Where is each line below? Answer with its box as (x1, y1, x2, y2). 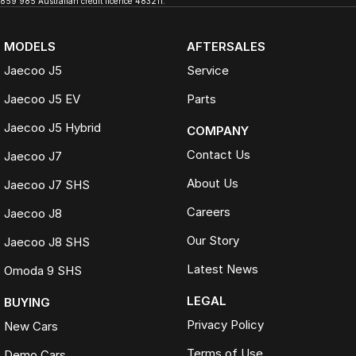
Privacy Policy (186, 317, 264, 332)
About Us (186, 176, 238, 191)
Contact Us (186, 147, 250, 162)
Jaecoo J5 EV (4, 91, 80, 106)
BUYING (4, 295, 50, 310)
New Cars (4, 319, 58, 334)
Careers (186, 204, 230, 219)
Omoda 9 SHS (4, 263, 82, 278)
